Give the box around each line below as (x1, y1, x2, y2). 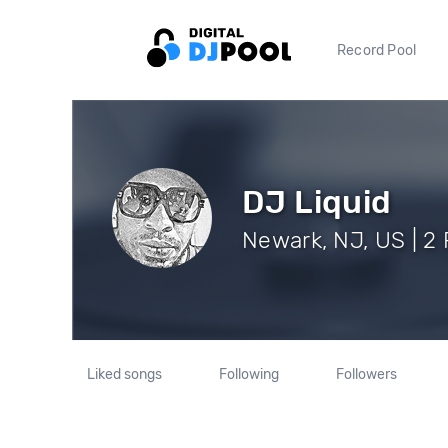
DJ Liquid (242, 182, 392, 221)
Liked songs (87, 366, 163, 383)
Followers (335, 366, 397, 383)
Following (218, 366, 279, 383)
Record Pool (337, 41, 417, 59)
